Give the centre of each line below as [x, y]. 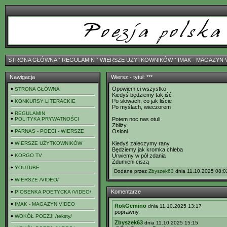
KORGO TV [28, 155]
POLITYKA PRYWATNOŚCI [47, 119]
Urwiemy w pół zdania [139, 156]
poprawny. [127, 212]
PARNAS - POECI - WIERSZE [49, 131]
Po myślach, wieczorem [141, 107]
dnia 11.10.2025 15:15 [171, 223]
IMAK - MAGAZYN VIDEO [45, 204]
